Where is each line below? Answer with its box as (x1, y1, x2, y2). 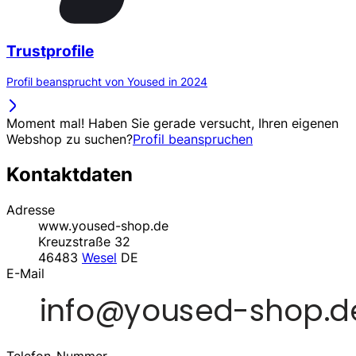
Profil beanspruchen (133, 131, 253, 148)
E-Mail (6, 265, 44, 282)
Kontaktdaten (6, 163, 133, 187)
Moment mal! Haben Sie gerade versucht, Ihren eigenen (6, 115, 339, 132)
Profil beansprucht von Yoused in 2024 (6, 75, 207, 89)
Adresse (6, 202, 55, 219)
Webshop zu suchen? (6, 131, 133, 148)
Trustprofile (6, 41, 94, 60)
